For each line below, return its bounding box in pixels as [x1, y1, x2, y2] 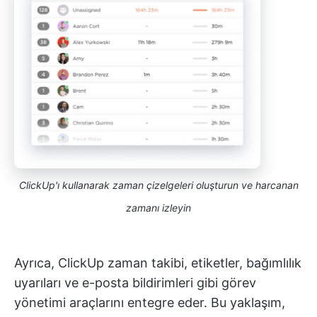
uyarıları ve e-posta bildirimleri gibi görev [14, 275, 256, 290]
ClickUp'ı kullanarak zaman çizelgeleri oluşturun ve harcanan [18, 178, 299, 191]
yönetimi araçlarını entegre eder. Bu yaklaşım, [14, 294, 285, 310]
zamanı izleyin [126, 201, 191, 214]
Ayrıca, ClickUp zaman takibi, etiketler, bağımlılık [14, 255, 301, 270]
